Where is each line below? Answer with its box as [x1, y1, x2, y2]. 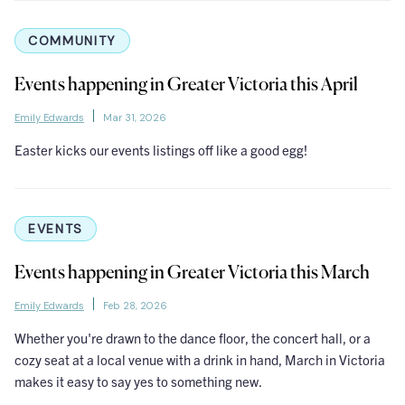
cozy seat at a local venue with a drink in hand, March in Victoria [14, 351, 385, 369]
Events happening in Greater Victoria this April [14, 76, 358, 96]
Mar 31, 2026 [103, 111, 166, 125]
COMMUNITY [28, 33, 118, 50]
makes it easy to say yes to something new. [14, 372, 262, 391]
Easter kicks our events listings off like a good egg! [14, 141, 307, 159]
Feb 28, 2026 [103, 299, 167, 313]
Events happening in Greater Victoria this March [14, 264, 370, 284]
